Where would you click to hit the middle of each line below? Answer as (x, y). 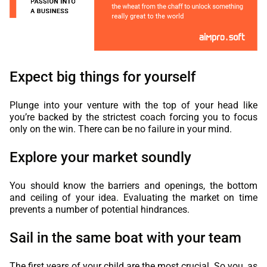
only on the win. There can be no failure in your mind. (121, 129)
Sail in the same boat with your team (125, 238)
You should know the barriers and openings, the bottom (133, 186)
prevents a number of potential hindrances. (100, 210)
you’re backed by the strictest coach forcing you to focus (133, 117)
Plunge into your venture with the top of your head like (133, 105)
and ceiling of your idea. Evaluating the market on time (133, 198)
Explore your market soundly (100, 158)
